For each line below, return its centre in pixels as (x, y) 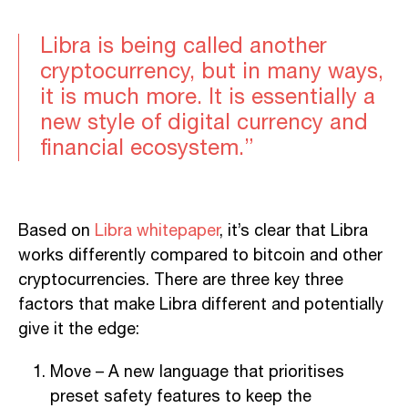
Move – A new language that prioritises (197, 372)
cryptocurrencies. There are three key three (181, 280)
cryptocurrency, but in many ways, (212, 71)
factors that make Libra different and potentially (201, 305)
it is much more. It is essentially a (208, 97)
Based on (56, 231)
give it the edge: (79, 329)
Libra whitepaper (157, 231)
